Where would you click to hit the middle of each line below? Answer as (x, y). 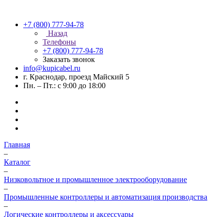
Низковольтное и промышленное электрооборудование (95, 179)
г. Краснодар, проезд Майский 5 (76, 77)
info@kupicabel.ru (52, 68)
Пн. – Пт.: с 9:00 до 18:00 (64, 85)
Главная (17, 145)
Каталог (17, 162)
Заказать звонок (69, 59)
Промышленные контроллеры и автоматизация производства (106, 197)
